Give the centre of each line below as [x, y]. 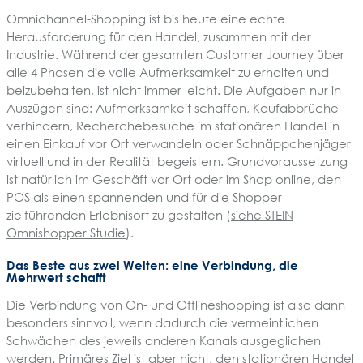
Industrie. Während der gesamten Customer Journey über [175, 54]
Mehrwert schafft [56, 278]
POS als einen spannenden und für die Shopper [144, 196]
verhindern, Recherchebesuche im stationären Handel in [173, 125]
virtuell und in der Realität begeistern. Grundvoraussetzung [177, 161]
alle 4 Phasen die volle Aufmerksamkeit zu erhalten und [168, 72]
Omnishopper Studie [66, 232]
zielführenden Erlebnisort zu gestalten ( [119, 214]
